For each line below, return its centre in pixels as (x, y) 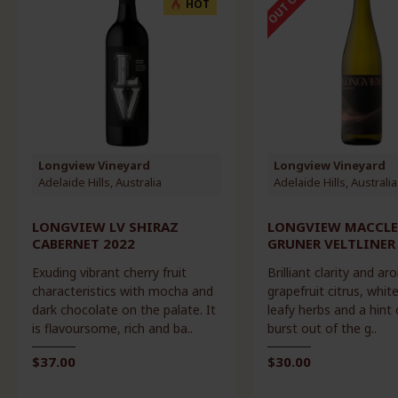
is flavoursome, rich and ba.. (112, 328)
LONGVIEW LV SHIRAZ (105, 226)
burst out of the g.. (322, 328)
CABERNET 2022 (83, 243)
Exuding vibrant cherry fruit (109, 272)
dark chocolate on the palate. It (123, 309)
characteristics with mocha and (122, 291)
